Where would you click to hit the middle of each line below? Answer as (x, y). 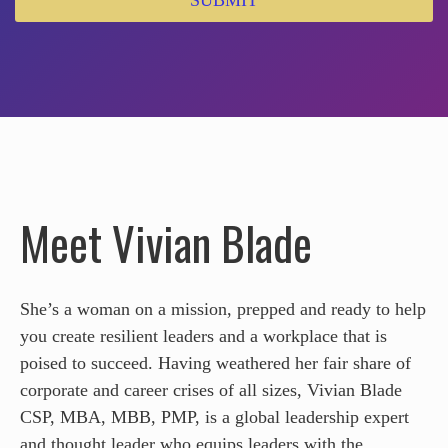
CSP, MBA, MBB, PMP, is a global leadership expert (214, 416)
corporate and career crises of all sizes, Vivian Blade (211, 389)
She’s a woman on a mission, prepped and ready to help (223, 308)
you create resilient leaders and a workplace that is (203, 335)
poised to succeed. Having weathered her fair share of (215, 362)
